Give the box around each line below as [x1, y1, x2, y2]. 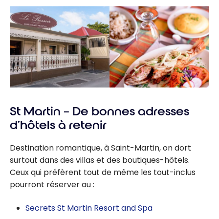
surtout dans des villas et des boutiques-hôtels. [10, 154, 190, 166]
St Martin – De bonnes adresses [10, 104, 189, 119]
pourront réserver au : [10, 178, 94, 190]
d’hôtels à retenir [10, 118, 107, 133]
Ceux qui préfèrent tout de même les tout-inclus [10, 166, 196, 178]
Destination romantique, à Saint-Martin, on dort [10, 142, 191, 153]
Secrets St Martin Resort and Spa [25, 202, 153, 214]
